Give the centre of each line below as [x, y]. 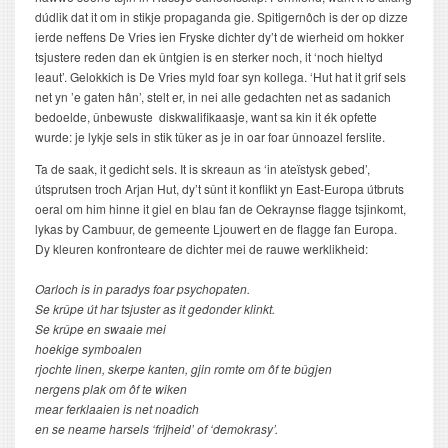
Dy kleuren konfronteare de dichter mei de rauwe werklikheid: [201, 248]
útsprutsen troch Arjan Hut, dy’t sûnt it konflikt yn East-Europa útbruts [219, 188]
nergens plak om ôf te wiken [112, 388]
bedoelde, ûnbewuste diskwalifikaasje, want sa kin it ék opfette [206, 116]
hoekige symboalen [90, 348]
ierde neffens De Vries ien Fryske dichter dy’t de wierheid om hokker [219, 36]
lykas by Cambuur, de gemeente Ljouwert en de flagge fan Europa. [216, 228]
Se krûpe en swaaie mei [102, 328]
